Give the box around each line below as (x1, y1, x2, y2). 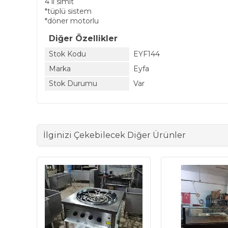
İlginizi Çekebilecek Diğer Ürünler (43, 130, 186, 140)
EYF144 (133, 49, 160, 59)
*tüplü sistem (45, 7, 94, 16)
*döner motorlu (45, 16, 99, 25)
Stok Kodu (49, 49, 86, 59)
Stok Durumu (49, 79, 97, 88)
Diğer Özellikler (49, 34, 118, 43)
